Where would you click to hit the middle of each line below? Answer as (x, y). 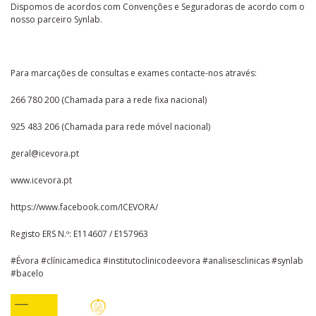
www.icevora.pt (41, 180)
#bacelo (27, 273)
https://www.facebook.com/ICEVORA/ (84, 207)
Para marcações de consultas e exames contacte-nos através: (134, 73)
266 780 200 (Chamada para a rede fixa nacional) (109, 99)
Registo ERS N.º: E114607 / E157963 (80, 233)
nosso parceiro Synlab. (56, 19)
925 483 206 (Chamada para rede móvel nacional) (110, 126)
